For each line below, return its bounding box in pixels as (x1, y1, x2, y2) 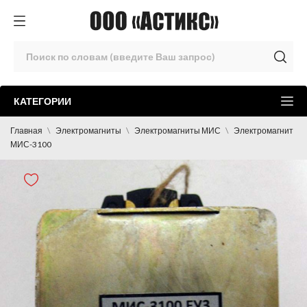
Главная (10, 125, 42, 136)
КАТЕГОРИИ (14, 95, 71, 107)
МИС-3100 (10, 139, 51, 149)
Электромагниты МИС (134, 125, 221, 136)
